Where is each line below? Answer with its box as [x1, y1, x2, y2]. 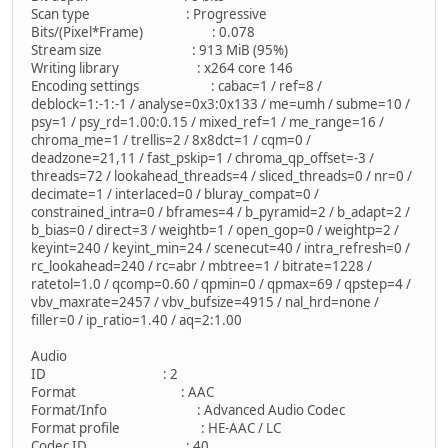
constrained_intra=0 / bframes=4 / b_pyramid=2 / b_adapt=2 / [31, 203, 410, 222]
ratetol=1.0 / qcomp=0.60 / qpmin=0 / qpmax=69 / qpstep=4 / [31, 275, 411, 294]
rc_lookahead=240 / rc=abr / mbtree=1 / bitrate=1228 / [31, 257, 372, 276]
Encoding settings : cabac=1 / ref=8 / [31, 77, 322, 96]
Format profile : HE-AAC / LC [31, 419, 281, 438]
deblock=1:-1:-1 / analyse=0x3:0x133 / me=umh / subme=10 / [31, 95, 410, 114]
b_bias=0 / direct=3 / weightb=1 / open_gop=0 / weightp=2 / [31, 221, 399, 240]
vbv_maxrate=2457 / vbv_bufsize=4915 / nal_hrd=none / [31, 293, 379, 312]
